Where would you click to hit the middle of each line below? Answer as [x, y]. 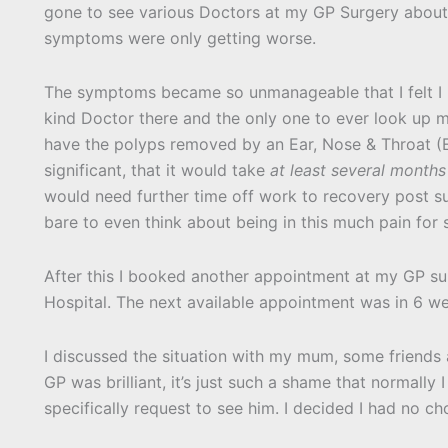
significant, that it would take [157, 170]
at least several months [358, 170]
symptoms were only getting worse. [180, 38]
